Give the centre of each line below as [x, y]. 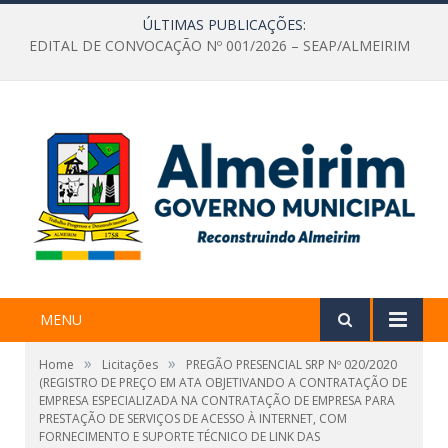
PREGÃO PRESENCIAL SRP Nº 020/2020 [291, 364]
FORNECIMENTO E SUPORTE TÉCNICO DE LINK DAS [179, 436]
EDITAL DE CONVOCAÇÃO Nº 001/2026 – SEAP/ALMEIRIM [219, 46]
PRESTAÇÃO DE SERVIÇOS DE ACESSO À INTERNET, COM [193, 418]
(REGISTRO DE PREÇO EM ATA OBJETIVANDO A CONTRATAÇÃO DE [223, 382]
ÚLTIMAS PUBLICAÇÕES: [224, 24]
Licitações [130, 364]
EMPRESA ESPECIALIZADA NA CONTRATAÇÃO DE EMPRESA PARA [217, 400]
